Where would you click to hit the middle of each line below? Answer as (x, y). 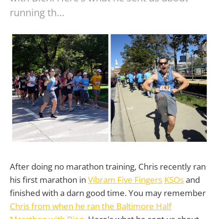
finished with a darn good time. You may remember (108, 193)
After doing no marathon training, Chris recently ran (108, 166)
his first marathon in (49, 179)
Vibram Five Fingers (125, 179)
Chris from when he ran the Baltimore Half (91, 206)
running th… (37, 12)
